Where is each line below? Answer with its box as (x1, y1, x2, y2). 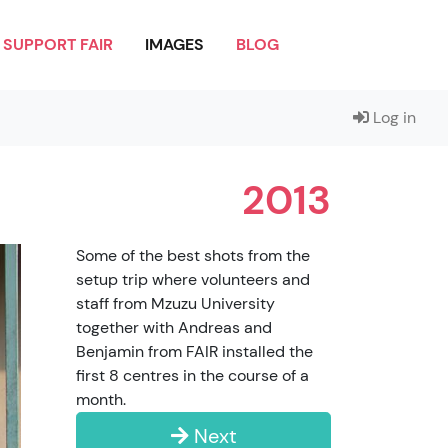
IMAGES (145, 34, 204, 55)
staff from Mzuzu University (76, 293, 275, 314)
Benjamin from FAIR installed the (76, 341, 313, 362)
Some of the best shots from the (76, 245, 310, 266)
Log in (369, 107, 416, 128)
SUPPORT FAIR (3, 34, 113, 55)
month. (76, 389, 126, 410)
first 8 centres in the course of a (76, 365, 309, 386)
